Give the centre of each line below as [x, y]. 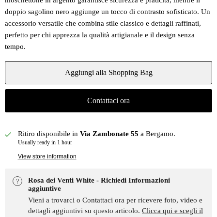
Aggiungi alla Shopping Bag [108, 73]
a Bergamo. [157, 134]
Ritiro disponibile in [49, 134]
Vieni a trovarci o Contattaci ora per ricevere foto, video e [115, 200]
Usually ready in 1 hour [45, 143]
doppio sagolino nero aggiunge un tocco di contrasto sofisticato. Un [108, 12]
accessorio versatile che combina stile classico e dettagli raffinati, [103, 23]
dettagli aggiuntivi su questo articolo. [85, 210]
